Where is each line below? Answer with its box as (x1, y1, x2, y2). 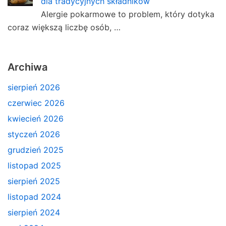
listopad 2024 (8, 191, 61, 202)
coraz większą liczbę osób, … (8, 22, 121, 32)
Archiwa (8, 61, 47, 73)
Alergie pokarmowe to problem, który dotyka (41, 9, 214, 19)
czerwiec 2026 (8, 97, 65, 108)
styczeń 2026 (8, 129, 60, 139)
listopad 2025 (8, 160, 61, 171)
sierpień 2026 (8, 82, 60, 92)
